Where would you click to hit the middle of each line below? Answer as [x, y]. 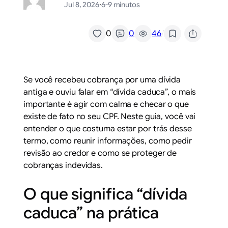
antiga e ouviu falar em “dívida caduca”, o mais [110, 92]
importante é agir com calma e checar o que [106, 105]
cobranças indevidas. [63, 166]
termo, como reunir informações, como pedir [108, 141]
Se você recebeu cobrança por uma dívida [102, 80]
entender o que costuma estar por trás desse [108, 129]
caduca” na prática [91, 213]
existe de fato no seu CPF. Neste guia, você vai [110, 117]
